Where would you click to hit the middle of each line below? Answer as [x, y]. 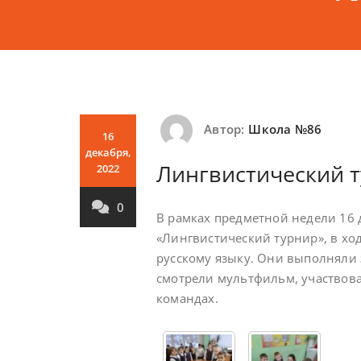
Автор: [223, 129]
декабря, [108, 152]
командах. [187, 298]
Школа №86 [285, 129]
